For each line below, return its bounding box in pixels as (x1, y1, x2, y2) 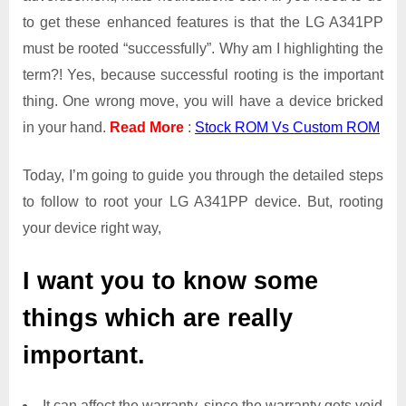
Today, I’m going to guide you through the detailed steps (23, 167, 383, 183)
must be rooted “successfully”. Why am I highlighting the (23, 40, 383, 56)
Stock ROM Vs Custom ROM (195, 119, 380, 135)
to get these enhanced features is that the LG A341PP (23, 14, 383, 30)
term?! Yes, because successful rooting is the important (23, 66, 383, 82)
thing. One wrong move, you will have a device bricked (23, 92, 383, 109)
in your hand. (23, 119, 110, 135)
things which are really (23, 304, 293, 332)
